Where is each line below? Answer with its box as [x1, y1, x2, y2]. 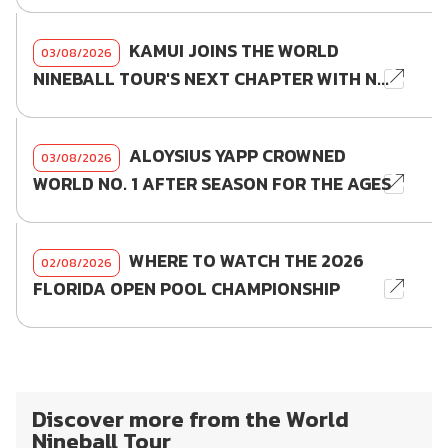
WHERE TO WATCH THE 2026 [125, 248, 365, 275]
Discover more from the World [32, 402, 349, 437]
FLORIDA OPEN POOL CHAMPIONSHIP [33, 276, 340, 303]
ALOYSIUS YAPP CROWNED [125, 143, 347, 170]
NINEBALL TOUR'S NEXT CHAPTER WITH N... [33, 66, 389, 93]
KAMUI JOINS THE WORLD [125, 38, 340, 65]
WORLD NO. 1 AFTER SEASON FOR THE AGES [33, 171, 391, 198]
